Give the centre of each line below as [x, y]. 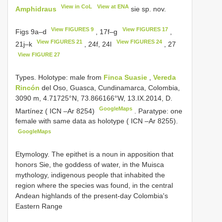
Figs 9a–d [32, 31]
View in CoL [77, 6]
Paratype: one [161, 111]
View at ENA [113, 6]
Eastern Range [39, 206]
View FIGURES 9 [73, 29]
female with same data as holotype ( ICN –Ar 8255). [97, 121]
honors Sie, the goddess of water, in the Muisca [90, 164]
